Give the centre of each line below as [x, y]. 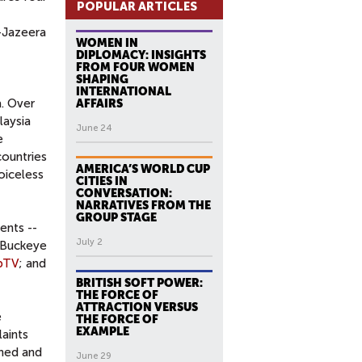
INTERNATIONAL [124, 91]
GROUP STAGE [116, 217]
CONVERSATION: [124, 193]
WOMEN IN [107, 43]
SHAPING [102, 79]
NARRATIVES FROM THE [143, 205]
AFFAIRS [99, 103]
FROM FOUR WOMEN [135, 67]
